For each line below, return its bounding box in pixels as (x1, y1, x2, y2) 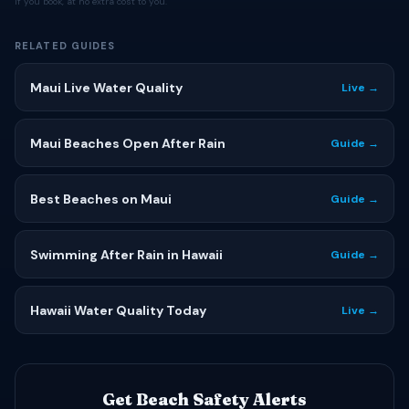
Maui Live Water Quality (30, 79, 183, 96)
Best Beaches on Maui (30, 191, 172, 207)
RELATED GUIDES (15, 39, 116, 52)
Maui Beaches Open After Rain (30, 135, 225, 152)
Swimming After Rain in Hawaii (30, 246, 223, 263)
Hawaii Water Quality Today (30, 302, 206, 319)
